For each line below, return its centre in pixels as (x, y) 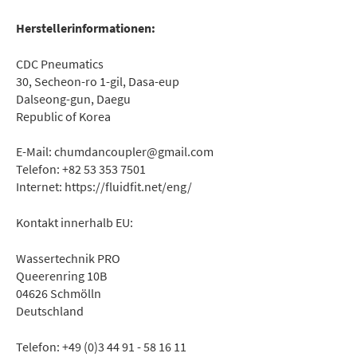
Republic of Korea (63, 116)
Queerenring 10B (61, 276)
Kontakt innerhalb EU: (75, 223)
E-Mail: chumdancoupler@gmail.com (115, 152)
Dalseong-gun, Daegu (73, 98)
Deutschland (50, 311)
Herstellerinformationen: (86, 27)
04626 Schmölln (59, 294)
